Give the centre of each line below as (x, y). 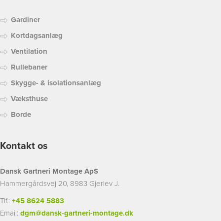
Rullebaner (29, 67)
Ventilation (29, 51)
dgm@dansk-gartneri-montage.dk (77, 213)
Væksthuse (29, 99)
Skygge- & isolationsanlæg (56, 83)
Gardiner (25, 20)
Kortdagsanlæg (37, 36)
